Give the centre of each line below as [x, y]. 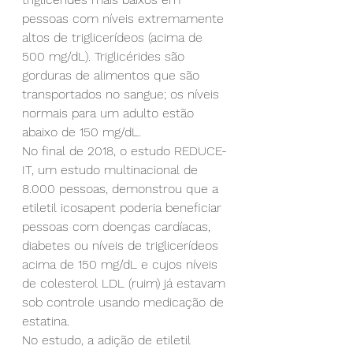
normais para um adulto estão [110, 113]
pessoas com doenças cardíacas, [118, 226]
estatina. [46, 321]
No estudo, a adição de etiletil [108, 340]
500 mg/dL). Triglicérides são [105, 56]
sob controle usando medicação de [125, 302]
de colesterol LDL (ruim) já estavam [126, 283]
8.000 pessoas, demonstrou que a [122, 188]
